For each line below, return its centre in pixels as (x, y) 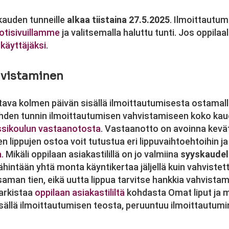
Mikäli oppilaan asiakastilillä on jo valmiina (92, 154)
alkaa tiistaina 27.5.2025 (118, 20)
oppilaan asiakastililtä (80, 192)
